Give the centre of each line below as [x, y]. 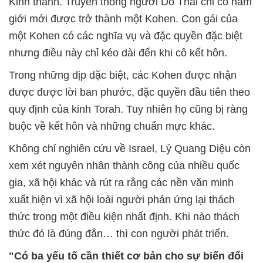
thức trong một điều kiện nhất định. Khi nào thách [124, 217]
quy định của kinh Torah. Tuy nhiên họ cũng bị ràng [128, 109]
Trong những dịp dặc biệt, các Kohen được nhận [123, 75]
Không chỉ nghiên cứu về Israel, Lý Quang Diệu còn [130, 149]
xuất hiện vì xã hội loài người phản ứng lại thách [122, 200]
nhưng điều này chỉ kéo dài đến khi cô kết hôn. [118, 53]
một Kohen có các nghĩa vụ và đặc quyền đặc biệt [126, 36]
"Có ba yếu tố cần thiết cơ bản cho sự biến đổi [126, 256]
